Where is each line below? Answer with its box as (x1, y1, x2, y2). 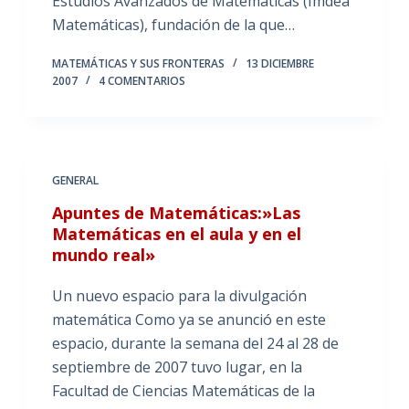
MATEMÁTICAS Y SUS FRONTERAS (51, 56, 225, 71)
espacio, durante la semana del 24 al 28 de (51, 333, 339, 353)
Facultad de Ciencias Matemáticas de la (51, 381, 315, 401)
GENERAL (51, 173, 99, 188)
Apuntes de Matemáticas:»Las (51, 202, 300, 224)
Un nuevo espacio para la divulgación (51, 286, 307, 306)
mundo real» (51, 244, 155, 266)
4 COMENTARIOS (98, 73, 185, 89)
